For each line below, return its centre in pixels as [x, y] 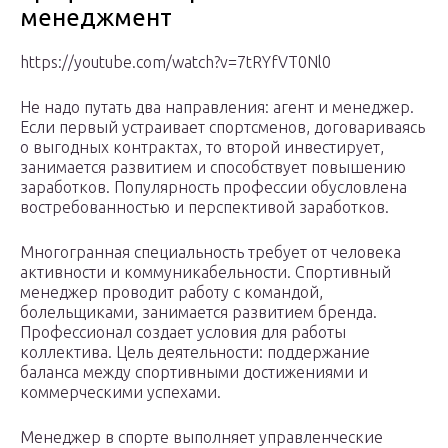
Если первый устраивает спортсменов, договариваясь [222, 127]
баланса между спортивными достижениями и [194, 372]
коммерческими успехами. [120, 392]
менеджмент [96, 18]
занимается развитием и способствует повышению [213, 167]
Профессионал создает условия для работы [183, 332]
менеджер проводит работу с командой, [171, 292]
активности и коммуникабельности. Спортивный [205, 272]
